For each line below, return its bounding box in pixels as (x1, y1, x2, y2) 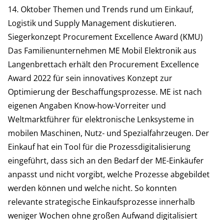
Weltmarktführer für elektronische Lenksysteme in (8, 114, 194, 125)
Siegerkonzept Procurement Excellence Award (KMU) (8, 31, 203, 43)
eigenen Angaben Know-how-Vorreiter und (8, 100, 166, 111)
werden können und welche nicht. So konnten (8, 183, 177, 194)
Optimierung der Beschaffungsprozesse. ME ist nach (8, 86, 202, 98)
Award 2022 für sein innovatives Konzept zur (8, 73, 172, 84)
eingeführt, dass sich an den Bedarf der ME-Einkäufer (8, 155, 204, 166)
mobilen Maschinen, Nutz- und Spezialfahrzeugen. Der (8, 128, 209, 139)
